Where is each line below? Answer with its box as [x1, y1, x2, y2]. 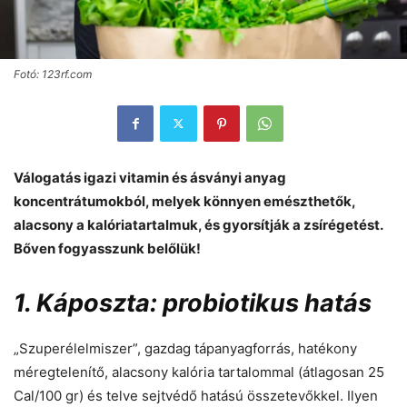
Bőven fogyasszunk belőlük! [14, 239, 201, 257]
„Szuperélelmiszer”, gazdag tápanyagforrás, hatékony [14, 339, 357, 357]
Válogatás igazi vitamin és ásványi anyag [14, 168, 286, 186]
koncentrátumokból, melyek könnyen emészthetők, [14, 192, 355, 210]
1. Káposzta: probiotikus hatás [14, 287, 372, 318]
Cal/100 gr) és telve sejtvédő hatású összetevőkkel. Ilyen [14, 386, 378, 404]
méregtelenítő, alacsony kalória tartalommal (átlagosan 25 [14, 362, 384, 381]
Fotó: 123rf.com [14, 66, 92, 81]
